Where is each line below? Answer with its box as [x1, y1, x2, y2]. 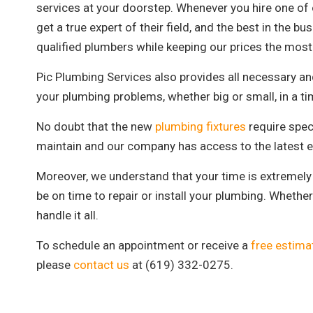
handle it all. [36, 208, 101, 222]
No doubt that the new [36, 119, 155, 133]
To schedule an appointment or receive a [36, 238, 251, 252]
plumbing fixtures [155, 119, 246, 133]
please [36, 257, 73, 272]
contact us [73, 257, 129, 272]
